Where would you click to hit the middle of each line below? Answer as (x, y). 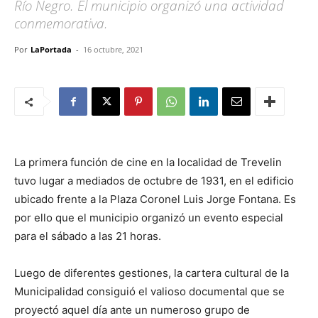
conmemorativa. (61, 23)
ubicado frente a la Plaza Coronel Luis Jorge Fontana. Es (155, 199)
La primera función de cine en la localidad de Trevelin (148, 162)
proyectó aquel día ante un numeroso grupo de (132, 310)
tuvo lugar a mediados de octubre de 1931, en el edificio (154, 181)
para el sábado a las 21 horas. (88, 236)
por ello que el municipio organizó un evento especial (149, 218)
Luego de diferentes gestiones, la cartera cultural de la (152, 273)
